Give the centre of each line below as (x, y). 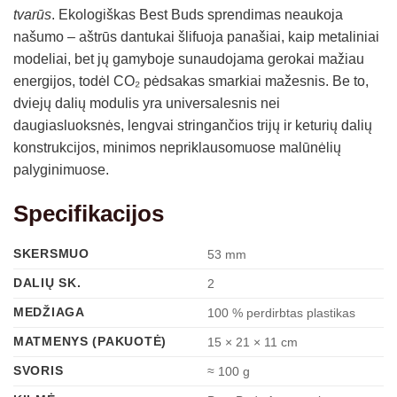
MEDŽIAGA (49, 312)
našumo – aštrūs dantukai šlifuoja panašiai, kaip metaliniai (196, 37)
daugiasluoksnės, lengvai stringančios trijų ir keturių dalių (193, 126)
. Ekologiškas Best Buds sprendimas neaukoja (197, 15)
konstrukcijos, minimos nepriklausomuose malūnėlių (177, 148)
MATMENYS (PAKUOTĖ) (90, 342)
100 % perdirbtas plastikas (282, 313)
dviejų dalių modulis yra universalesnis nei (147, 104)
